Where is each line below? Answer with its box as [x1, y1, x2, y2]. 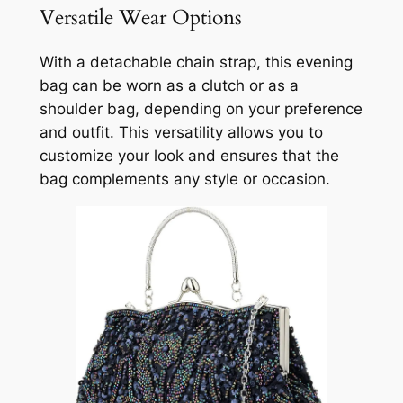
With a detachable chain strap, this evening [39, 53, 353, 72]
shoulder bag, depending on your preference [39, 100, 363, 119]
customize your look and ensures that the [39, 147, 339, 166]
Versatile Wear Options [39, 3, 242, 31]
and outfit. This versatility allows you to [39, 123, 323, 142]
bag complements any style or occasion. [39, 170, 330, 189]
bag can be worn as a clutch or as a [39, 76, 299, 95]
